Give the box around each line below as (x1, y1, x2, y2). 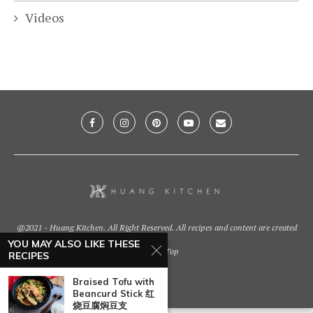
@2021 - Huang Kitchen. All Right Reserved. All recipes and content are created (16, 222, 297, 233)
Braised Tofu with (73, 276, 154, 287)
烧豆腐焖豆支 (73, 300, 127, 311)
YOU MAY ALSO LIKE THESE (8, 238, 140, 250)
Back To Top (134, 246, 179, 257)
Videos (25, 9, 64, 26)
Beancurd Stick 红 (73, 288, 154, 299)
